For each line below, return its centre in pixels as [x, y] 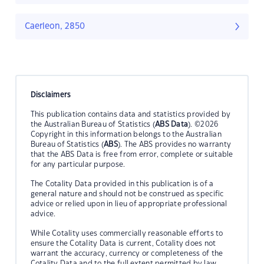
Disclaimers [51, 95]
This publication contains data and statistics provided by [131, 114]
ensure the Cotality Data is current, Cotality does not [123, 243]
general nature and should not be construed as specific [127, 194]
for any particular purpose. [78, 164]
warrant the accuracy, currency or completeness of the [127, 253]
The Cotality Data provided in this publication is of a [122, 184]
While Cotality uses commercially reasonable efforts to [127, 233]
